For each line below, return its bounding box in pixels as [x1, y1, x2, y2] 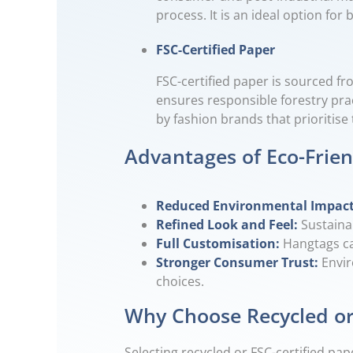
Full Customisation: [156, 234, 283, 252]
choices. [156, 272, 204, 290]
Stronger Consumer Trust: [156, 253, 318, 271]
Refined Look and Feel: [156, 215, 301, 233]
